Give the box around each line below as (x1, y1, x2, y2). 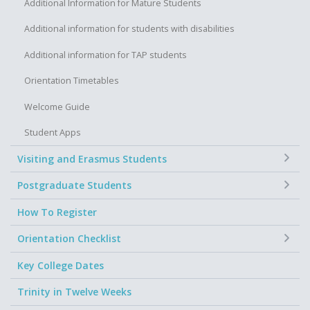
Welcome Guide (24, 100, 90, 113)
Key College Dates (17, 258, 104, 272)
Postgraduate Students (17, 179, 131, 192)
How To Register (17, 205, 97, 219)
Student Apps (24, 127, 81, 139)
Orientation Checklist (17, 232, 121, 246)
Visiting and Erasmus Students (17, 152, 167, 165)
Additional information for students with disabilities (24, 23, 235, 35)
